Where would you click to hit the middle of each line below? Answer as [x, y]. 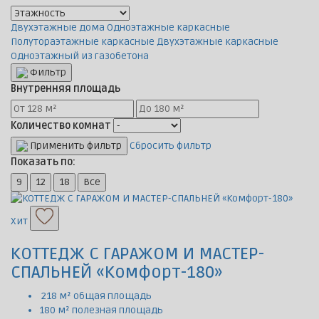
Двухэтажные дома [58, 27]
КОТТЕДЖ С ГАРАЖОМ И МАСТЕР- [137, 254]
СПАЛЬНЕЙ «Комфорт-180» [117, 273]
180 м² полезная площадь [101, 310]
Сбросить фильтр [171, 146]
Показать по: [43, 162]
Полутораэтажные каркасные [83, 42]
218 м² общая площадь [95, 296]
